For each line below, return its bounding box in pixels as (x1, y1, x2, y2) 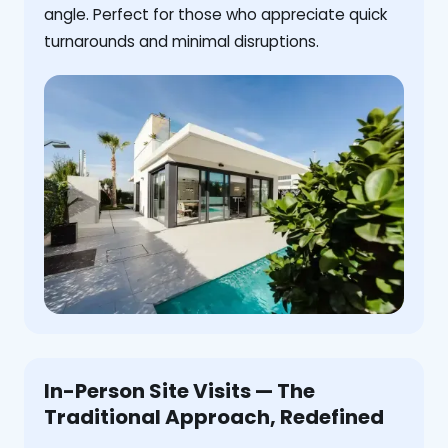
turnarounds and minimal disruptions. (44, 30, 319, 52)
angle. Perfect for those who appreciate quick (44, 3, 387, 25)
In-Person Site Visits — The (44, 377, 315, 406)
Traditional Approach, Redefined (44, 403, 384, 432)
